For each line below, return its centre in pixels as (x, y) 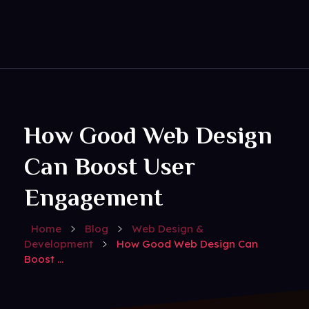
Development (59, 244)
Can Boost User (110, 167)
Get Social (45, 59)
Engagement (93, 198)
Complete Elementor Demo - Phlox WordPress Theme (35, 57)
